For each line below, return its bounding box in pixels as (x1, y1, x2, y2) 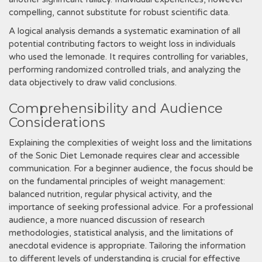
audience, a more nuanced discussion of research (9, 215, 205, 225)
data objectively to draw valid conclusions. (9, 77, 177, 88)
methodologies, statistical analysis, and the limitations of (9, 227, 233, 238)
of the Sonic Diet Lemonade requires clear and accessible (9, 150, 240, 161)
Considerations (9, 115, 105, 130)
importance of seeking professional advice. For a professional (9, 202, 253, 212)
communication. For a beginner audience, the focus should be (9, 163, 253, 174)
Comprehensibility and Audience (9, 101, 223, 116)
